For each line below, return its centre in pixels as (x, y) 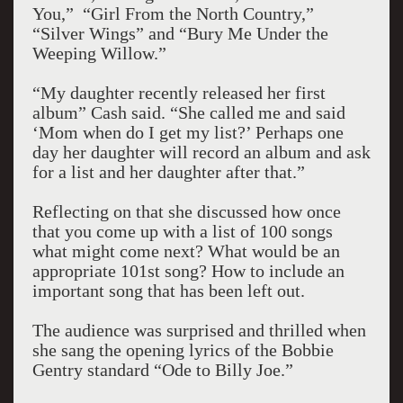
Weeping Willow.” (99, 53)
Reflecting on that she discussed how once (186, 211)
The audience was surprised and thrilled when (199, 330)
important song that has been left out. (168, 291)
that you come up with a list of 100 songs (182, 231)
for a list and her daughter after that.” (168, 172)
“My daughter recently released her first (179, 93)
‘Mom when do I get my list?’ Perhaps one (188, 132)
